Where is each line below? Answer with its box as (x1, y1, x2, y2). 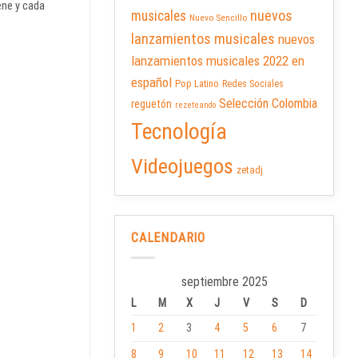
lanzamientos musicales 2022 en (131, 53, 304, 70)
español (131, 74, 172, 91)
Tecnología (131, 118, 227, 145)
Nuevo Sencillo (189, 12, 247, 24)
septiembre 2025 (181, 273, 268, 289)
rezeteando (175, 100, 216, 111)
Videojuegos (131, 153, 233, 179)
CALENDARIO (131, 230, 205, 246)
